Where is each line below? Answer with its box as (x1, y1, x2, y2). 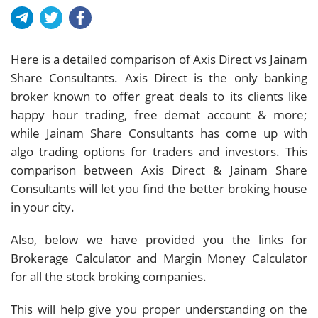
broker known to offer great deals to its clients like (11, 87, 307, 104)
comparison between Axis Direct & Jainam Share (11, 161, 307, 178)
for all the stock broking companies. (11, 268, 207, 285)
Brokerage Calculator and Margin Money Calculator (11, 249, 307, 266)
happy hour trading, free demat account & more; (11, 106, 307, 123)
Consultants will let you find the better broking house (11, 180, 307, 197)
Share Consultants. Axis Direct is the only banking (11, 69, 307, 86)
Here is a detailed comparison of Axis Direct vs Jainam (11, 50, 307, 67)
